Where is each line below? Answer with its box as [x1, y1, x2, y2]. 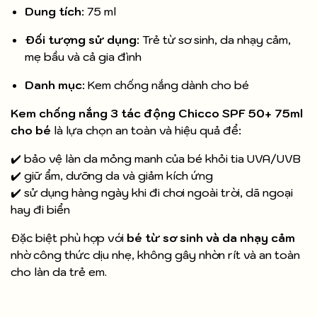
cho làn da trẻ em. [11, 265, 107, 279]
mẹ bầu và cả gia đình [25, 50, 142, 64]
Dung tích [25, 4, 81, 19]
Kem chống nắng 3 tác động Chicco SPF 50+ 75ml [11, 106, 303, 121]
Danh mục [25, 78, 82, 93]
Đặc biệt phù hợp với [11, 231, 127, 246]
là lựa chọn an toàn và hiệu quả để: [51, 123, 241, 138]
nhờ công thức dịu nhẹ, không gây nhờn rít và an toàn [11, 248, 300, 263]
